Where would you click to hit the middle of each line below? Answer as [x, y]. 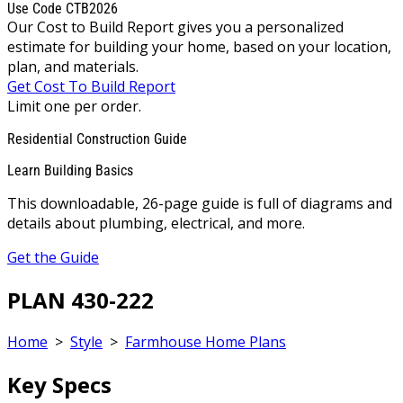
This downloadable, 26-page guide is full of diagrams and [200, 203]
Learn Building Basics [70, 170]
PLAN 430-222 [81, 300]
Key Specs [59, 385]
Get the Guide [53, 257]
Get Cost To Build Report [91, 86]
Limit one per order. [74, 106]
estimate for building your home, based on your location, [199, 46]
